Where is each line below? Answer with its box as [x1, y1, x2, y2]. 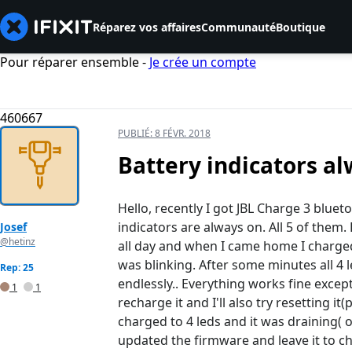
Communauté [201, 19, 276, 35]
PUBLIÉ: [118, 126, 155, 141]
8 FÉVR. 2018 [155, 126, 211, 141]
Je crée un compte [149, 53, 256, 71]
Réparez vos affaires [93, 19, 201, 35]
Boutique [276, 19, 325, 35]
